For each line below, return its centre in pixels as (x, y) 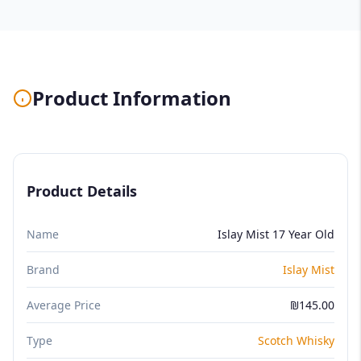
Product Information (132, 98)
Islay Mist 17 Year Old (276, 234)
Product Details (82, 191)
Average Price (64, 305)
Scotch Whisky (296, 340)
